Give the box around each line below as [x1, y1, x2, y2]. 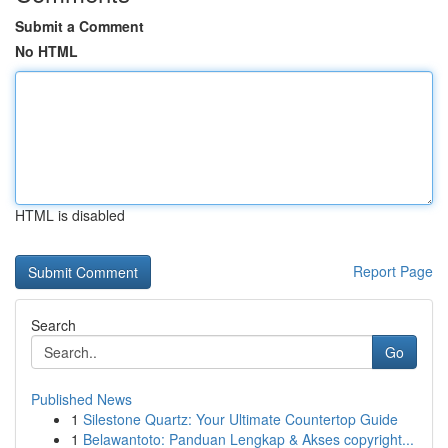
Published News [31, 389, 132, 409]
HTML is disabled [15, 205, 125, 225]
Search [31, 315, 76, 335]
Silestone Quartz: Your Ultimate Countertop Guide [83, 409, 398, 429]
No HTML [15, 41, 78, 61]
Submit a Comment [15, 16, 144, 36]
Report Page [353, 261, 433, 281]
